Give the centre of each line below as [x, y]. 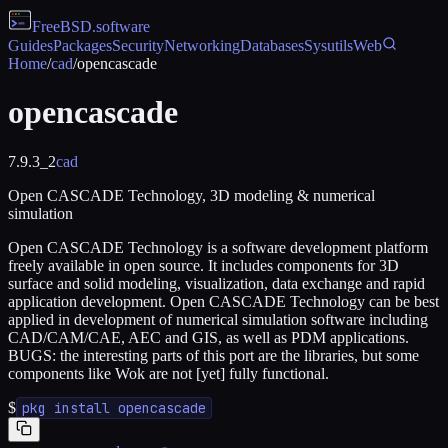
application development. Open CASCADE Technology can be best [223, 301]
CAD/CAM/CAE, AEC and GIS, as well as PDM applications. [208, 337]
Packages [82, 45]
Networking [202, 45]
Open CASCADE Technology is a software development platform [218, 247]
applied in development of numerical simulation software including [218, 319]
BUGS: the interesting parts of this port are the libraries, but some [213, 355]
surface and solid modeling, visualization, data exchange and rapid [216, 283]
